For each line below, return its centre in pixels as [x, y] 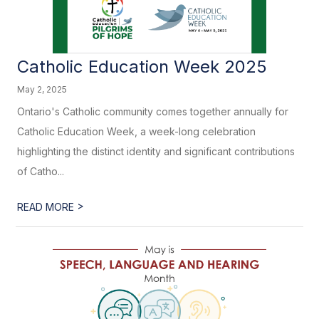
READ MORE [47, 207]
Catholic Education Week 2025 [142, 67]
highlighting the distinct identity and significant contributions [156, 151]
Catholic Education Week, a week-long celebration [137, 131]
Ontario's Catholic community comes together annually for [153, 111]
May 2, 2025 [42, 89]
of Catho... [41, 171]
